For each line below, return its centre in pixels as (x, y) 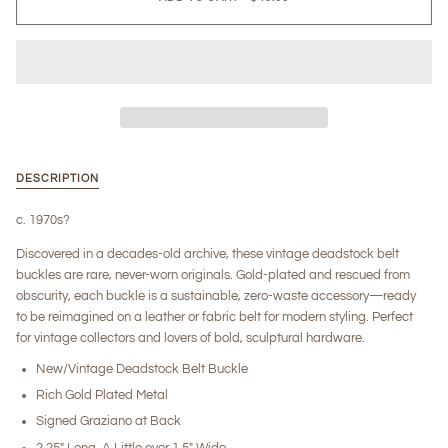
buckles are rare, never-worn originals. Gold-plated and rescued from (213, 274)
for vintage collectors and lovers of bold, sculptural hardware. (190, 337)
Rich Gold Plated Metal (102, 395)
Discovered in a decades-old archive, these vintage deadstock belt (207, 253)
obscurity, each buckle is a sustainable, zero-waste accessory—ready (216, 295)
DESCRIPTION (57, 178)
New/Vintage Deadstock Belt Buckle (142, 368)
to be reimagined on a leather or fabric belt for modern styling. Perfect (214, 316)
